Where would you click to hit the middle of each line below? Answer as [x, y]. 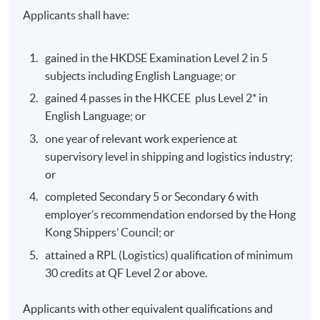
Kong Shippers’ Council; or [110, 232]
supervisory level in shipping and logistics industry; [169, 156]
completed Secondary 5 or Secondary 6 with [152, 197]
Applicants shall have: [76, 15]
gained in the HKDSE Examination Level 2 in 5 [157, 58]
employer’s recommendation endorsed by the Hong [171, 215]
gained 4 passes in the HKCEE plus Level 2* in [157, 98]
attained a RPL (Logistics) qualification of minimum [169, 255]
